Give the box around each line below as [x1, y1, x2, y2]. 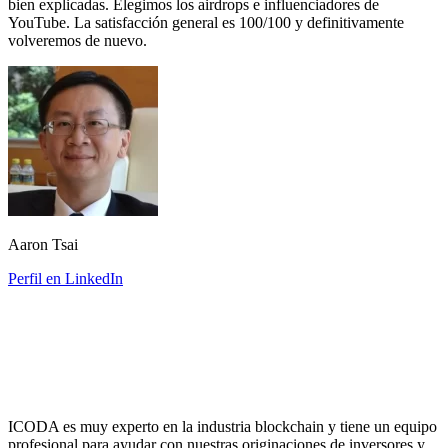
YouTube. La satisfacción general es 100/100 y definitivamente [8, 14, 404, 32]
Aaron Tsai [8, 236, 78, 254]
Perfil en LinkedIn [8, 270, 123, 288]
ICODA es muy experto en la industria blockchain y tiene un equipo [8, 418, 437, 436]
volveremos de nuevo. [8, 32, 147, 50]
